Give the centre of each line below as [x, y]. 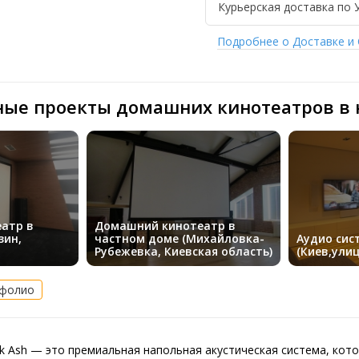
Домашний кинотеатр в [165, 226]
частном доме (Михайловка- [179, 239]
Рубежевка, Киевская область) [183, 252]
